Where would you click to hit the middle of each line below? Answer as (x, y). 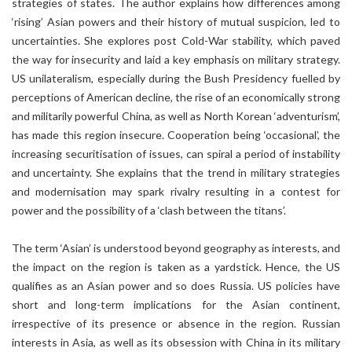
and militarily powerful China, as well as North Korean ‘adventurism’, (176, 116)
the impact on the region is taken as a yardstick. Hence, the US (176, 267)
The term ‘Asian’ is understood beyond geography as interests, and (176, 248)
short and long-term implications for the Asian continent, (176, 304)
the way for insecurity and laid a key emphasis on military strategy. (176, 59)
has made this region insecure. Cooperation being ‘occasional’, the (176, 135)
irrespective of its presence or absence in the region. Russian (176, 323)
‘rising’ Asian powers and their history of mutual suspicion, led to (176, 22)
